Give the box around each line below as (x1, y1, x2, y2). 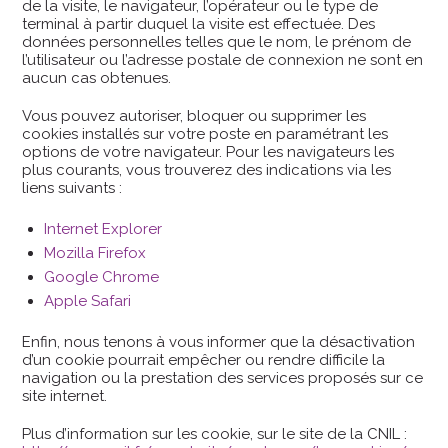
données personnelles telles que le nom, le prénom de (22, 33, 412, 51)
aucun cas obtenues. (22, 69, 172, 87)
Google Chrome (44, 268, 160, 286)
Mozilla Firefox (44, 244, 147, 262)
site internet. (22, 387, 108, 405)
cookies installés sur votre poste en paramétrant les (22, 125, 389, 143)
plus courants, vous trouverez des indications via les (22, 161, 392, 179)
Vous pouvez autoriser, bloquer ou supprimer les (22, 107, 367, 125)
